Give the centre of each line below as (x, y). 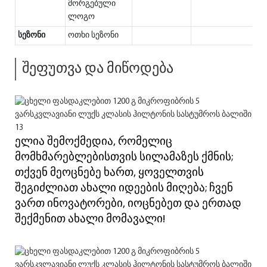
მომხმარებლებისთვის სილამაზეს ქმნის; (124, 157)
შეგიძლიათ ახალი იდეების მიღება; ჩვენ (124, 188)
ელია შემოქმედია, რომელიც (94, 142)
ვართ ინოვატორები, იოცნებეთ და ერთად (128, 204)
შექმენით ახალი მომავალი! (90, 219)
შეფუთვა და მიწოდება (98, 69)
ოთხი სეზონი (93, 35)
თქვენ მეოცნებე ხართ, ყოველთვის (109, 173)
